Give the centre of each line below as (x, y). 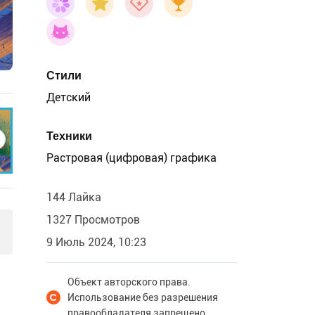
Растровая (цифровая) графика (131, 158)
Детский (69, 97)
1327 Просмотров (93, 220)
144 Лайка (74, 197)
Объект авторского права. (129, 282)
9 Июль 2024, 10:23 (96, 242)
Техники (69, 136)
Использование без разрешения (143, 297)
